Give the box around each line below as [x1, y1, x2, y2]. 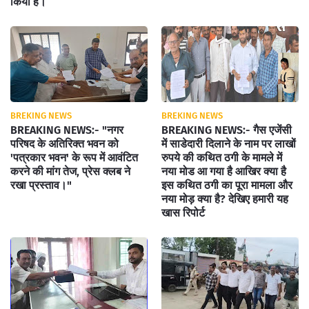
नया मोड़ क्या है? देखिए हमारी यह [161, 192, 288, 206]
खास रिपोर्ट [161, 206, 205, 219]
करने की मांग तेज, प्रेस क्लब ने [10, 165, 130, 178]
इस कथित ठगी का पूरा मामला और [161, 179, 292, 192]
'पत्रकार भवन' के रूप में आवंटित [10, 151, 138, 164]
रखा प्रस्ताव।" [10, 179, 72, 192]
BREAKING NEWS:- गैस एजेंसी [161, 123, 292, 137]
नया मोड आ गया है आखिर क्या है [161, 165, 286, 178]
